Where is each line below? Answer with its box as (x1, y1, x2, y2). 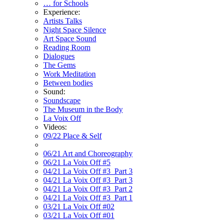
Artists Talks (43, 17, 82, 25)
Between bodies (43, 79, 93, 87)
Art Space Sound (43, 34, 96, 43)
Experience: (43, 8, 80, 16)
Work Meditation (43, 70, 96, 78)
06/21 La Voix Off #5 (43, 158, 110, 166)
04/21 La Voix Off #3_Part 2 (43, 185, 133, 193)
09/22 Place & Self (43, 132, 102, 140)
